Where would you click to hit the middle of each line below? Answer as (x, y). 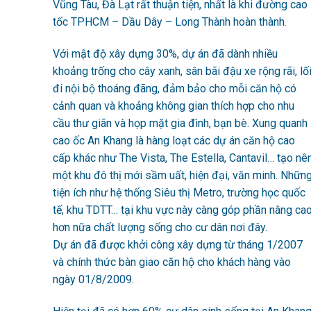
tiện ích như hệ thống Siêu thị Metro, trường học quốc (179, 192)
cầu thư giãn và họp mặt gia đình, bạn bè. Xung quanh (180, 123)
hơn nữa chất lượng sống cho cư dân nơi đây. (160, 227)
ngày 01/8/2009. (93, 279)
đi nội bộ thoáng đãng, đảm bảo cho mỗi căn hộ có (174, 88)
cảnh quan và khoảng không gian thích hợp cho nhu (173, 106)
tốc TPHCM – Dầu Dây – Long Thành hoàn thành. (169, 22)
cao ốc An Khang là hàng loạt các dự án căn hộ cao (174, 140)
